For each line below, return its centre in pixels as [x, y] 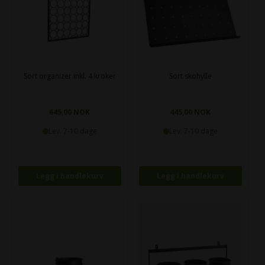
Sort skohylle [190, 76]
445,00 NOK [190, 112]
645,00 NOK [70, 112]
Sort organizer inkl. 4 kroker [70, 76]
